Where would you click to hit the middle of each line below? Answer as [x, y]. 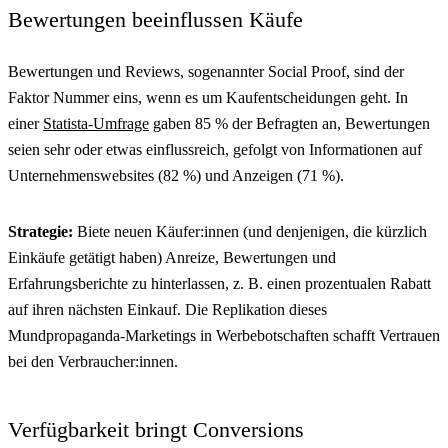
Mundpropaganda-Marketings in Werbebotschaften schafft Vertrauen [224, 335]
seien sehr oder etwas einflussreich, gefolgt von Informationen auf [215, 149]
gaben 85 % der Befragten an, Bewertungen [289, 123]
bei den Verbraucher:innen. [93, 361]
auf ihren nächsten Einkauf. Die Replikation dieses [167, 309]
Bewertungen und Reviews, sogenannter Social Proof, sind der [206, 71]
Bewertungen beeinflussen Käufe [155, 19]
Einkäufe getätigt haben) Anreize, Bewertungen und [172, 257]
